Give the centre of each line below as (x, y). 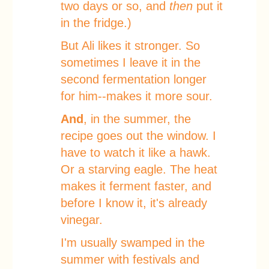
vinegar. (82, 220)
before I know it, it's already (134, 203)
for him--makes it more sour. (137, 96)
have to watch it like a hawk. (136, 153)
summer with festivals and (130, 259)
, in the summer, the (137, 119)
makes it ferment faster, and (136, 186)
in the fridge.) (96, 23)
